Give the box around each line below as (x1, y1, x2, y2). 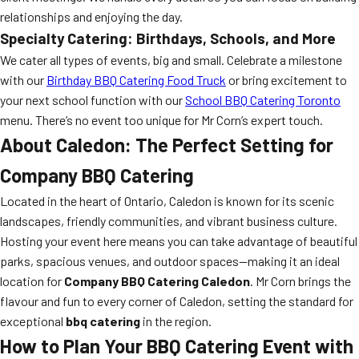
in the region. (140, 313, 212, 329)
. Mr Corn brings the (250, 273, 351, 288)
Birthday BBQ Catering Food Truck (46, 72, 226, 87)
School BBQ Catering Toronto (185, 92, 341, 107)
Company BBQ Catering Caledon (64, 273, 250, 288)
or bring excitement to (226, 72, 347, 87)
